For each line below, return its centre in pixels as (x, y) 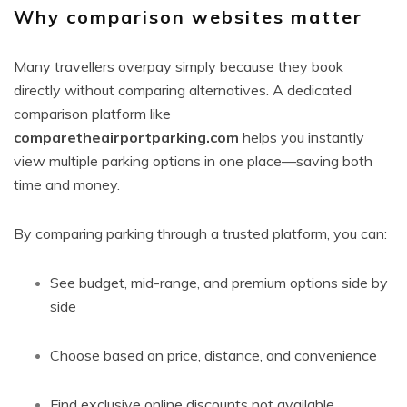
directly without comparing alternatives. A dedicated (183, 90)
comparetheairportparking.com (126, 137)
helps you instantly (302, 137)
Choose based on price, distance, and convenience (213, 355)
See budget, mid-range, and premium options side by (219, 283)
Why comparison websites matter (188, 17)
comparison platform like (92, 114)
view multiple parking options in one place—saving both (193, 161)
